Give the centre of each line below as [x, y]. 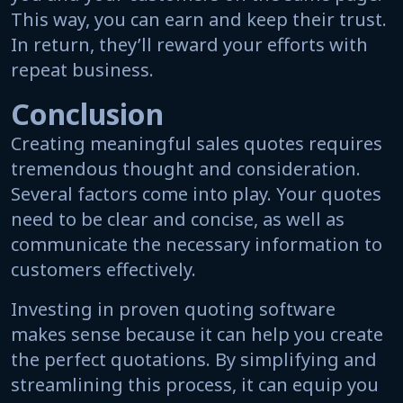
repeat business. [82, 69]
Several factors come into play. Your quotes [196, 193]
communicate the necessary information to [197, 244]
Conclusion [87, 113]
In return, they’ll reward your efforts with [189, 44]
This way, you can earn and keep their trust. [199, 19]
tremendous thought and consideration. [186, 168]
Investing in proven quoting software [173, 309]
